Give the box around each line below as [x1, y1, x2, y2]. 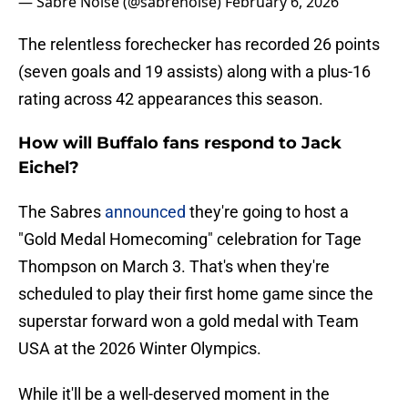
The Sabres [18, 202, 105, 222]
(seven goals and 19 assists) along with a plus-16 [18, 62, 371, 82]
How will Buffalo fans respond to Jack [18, 133, 342, 154]
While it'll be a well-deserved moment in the [18, 384, 330, 404]
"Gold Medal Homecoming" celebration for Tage [18, 229, 362, 250]
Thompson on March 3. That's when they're [18, 257, 330, 277]
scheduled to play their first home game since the [18, 284, 373, 304]
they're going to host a [186, 202, 349, 222]
